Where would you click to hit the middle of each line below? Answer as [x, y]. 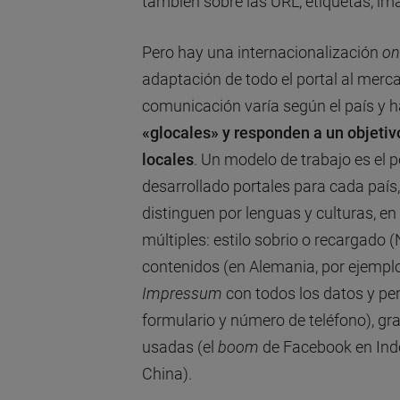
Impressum [182, 293]
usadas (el [179, 346]
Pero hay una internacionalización [262, 52]
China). [167, 373]
